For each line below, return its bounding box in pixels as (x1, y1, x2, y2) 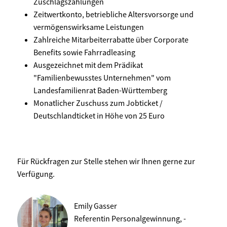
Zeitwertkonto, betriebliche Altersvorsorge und (33, 9, 194, 19)
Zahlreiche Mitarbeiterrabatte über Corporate (33, 34, 188, 45)
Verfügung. (17, 169, 55, 179)
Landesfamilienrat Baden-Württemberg (33, 85, 167, 95)
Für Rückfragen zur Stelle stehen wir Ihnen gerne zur (17, 156, 195, 167)
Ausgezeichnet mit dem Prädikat (33, 59, 143, 70)
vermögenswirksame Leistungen (33, 21, 144, 32)
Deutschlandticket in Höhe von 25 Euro (33, 110, 165, 121)
